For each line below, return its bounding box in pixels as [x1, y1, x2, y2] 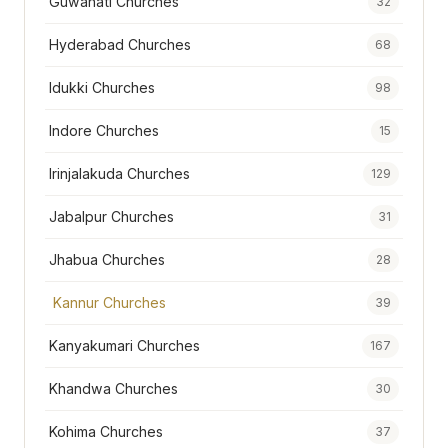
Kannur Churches [53, 294, 166, 312]
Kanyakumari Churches [49, 337, 200, 355]
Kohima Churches [49, 423, 163, 441]
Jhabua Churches [49, 251, 165, 269]
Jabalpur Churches [49, 208, 174, 226]
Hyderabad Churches [49, 36, 191, 54]
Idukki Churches [49, 79, 155, 97]
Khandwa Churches [49, 380, 178, 398]
